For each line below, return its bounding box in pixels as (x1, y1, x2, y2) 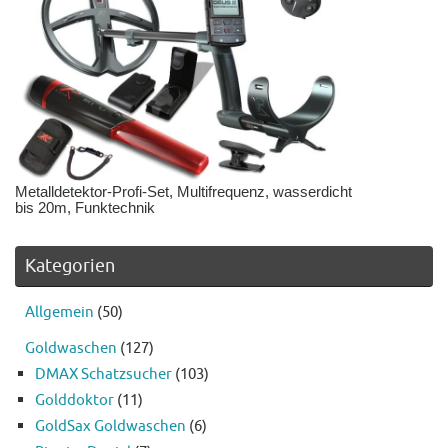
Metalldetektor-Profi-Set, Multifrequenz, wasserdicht (15, 183, 352, 200)
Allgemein (25, 302, 94, 322)
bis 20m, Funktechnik (15, 199, 155, 216)
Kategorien (25, 255, 115, 277)
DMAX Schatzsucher (35, 364, 172, 384)
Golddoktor (35, 390, 114, 410)
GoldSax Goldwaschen (35, 416, 186, 436)
